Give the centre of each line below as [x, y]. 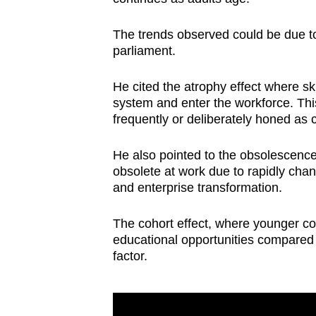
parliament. [146, 51]
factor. [132, 256]
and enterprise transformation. [197, 188]
